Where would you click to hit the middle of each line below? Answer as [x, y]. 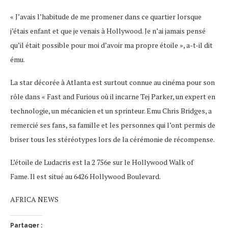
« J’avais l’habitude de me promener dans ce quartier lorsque [106, 17]
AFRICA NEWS [34, 199]
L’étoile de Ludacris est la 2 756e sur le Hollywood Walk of [102, 162]
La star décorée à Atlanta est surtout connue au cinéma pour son [112, 82]
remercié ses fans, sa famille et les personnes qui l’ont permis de [113, 125]
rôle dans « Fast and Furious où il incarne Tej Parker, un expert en [113, 97]
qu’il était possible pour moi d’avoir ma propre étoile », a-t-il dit [111, 45]
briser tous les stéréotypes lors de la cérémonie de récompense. [112, 139]
